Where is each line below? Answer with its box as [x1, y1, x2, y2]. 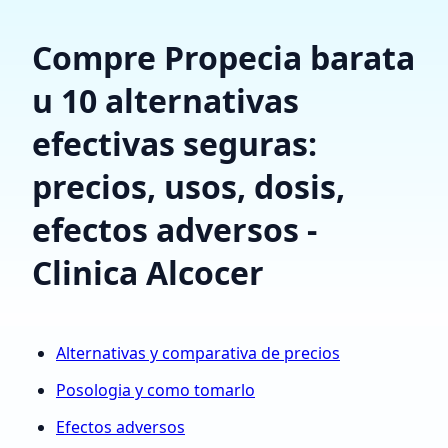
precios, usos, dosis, [32, 165, 345, 208]
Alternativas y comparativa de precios [56, 342, 340, 364]
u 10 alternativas [32, 79, 299, 122]
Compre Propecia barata [32, 36, 415, 79]
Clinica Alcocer [32, 251, 264, 294]
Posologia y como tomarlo [56, 379, 255, 401]
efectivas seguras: [32, 122, 317, 165]
